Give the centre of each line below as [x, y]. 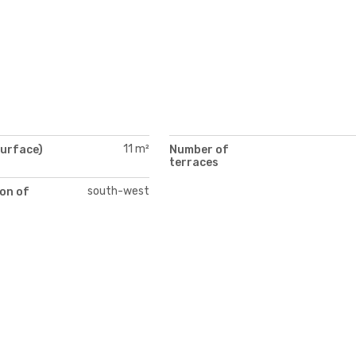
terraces [194, 162]
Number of [199, 149]
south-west [118, 191]
